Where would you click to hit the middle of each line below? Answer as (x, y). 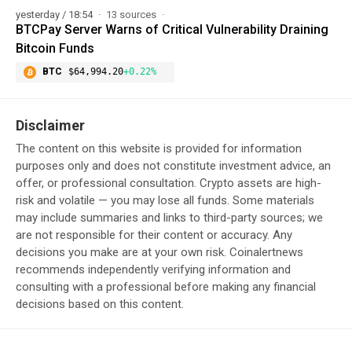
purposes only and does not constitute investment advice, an (173, 165)
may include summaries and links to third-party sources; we (169, 217)
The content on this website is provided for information (159, 148)
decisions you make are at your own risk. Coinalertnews (159, 252)
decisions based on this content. (100, 304)
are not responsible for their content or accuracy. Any (154, 235)
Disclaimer (50, 125)
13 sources (132, 14)
